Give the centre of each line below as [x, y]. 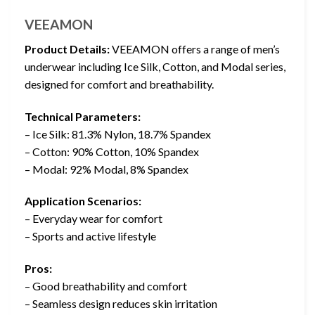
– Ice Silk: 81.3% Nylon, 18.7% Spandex [118, 134]
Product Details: [67, 49]
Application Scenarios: [83, 201]
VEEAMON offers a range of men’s [195, 49]
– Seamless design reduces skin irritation [121, 304]
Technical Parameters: [83, 116]
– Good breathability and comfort [106, 286]
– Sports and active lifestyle [90, 236]
